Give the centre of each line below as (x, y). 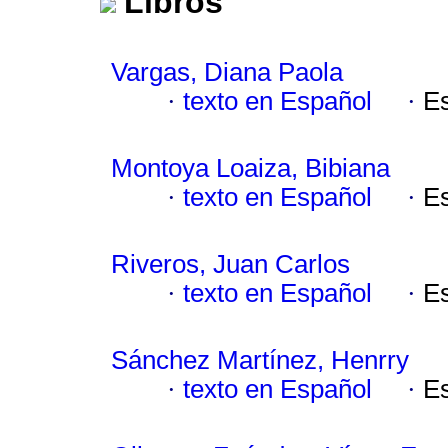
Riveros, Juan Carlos (230, 264)
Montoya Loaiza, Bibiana (250, 168)
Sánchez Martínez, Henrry (260, 360)
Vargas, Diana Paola (227, 72)
